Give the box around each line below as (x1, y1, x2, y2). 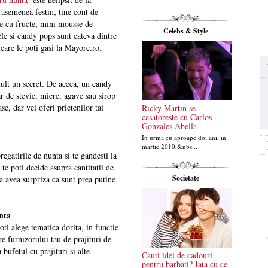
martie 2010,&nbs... (141, 142, 197, 151)
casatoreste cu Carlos (141, 111, 212, 123)
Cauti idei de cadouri (141, 249, 212, 261)
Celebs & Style (163, 26, 208, 36)
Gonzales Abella (141, 120, 197, 132)
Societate (172, 173, 199, 183)
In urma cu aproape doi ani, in (141, 133, 226, 142)
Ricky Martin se (141, 102, 196, 114)
